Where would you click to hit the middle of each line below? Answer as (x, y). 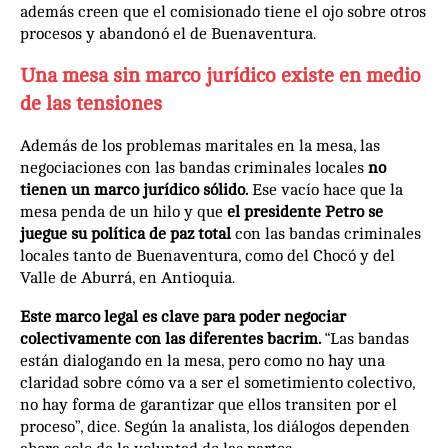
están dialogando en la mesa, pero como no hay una (202, 360)
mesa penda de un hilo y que (121, 211)
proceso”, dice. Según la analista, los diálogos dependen (215, 426)
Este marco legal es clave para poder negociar (183, 316)
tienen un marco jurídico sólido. (134, 189)
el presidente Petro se (303, 211)
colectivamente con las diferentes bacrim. (170, 338)
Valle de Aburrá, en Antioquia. (129, 277)
